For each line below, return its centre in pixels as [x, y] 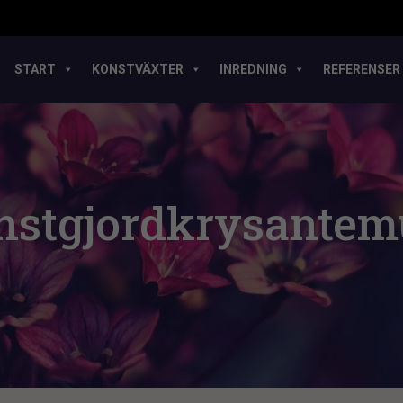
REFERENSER [362, 69]
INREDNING [253, 69]
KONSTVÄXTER [138, 69]
